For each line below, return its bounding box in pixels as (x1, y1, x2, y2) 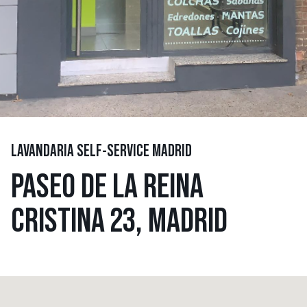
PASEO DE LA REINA (11, 169, 204, 204)
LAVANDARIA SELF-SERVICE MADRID (11, 143, 192, 160)
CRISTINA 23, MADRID (11, 204, 228, 238)
